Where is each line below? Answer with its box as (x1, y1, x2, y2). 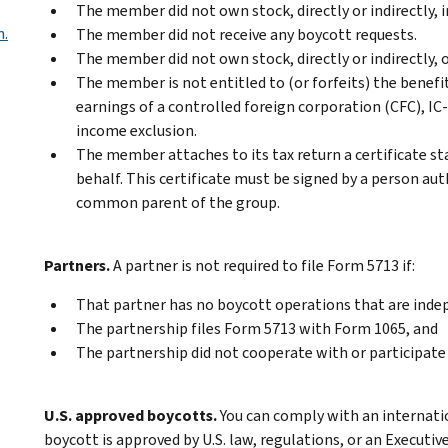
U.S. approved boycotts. (44, 404, 217, 426)
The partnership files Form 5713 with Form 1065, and (76, 317, 438, 339)
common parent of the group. (76, 191, 280, 213)
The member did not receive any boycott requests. (76, 23, 417, 45)
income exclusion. (76, 119, 197, 141)
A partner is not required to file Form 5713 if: (113, 254, 415, 276)
